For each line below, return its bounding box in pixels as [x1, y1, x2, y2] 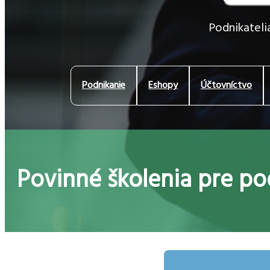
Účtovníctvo [201, 78, 252, 93]
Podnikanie [82, 78, 125, 93]
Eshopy [148, 78, 178, 93]
